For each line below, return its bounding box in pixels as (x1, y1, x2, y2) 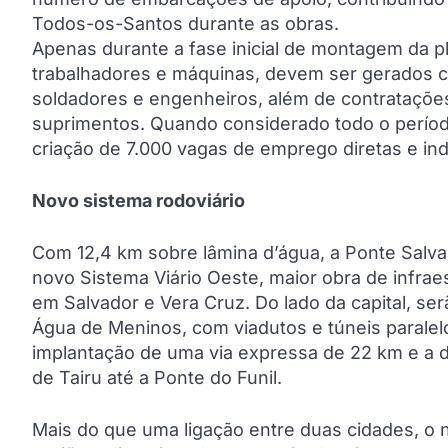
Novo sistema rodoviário (32, 189, 245, 211)
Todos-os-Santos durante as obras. (32, 12, 339, 34)
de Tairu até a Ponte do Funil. (32, 366, 282, 388)
